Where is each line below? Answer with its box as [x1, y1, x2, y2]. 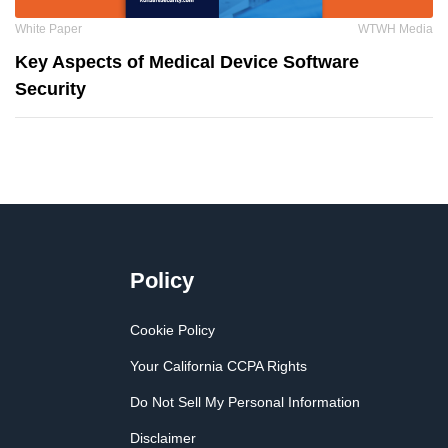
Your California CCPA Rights [129, 357, 307, 374]
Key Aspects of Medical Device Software [15, 51, 359, 72]
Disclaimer [129, 429, 196, 446]
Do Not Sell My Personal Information [129, 393, 360, 410]
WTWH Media [358, 21, 433, 36]
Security [15, 78, 86, 99]
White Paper [15, 21, 82, 36]
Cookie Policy [129, 321, 215, 338]
